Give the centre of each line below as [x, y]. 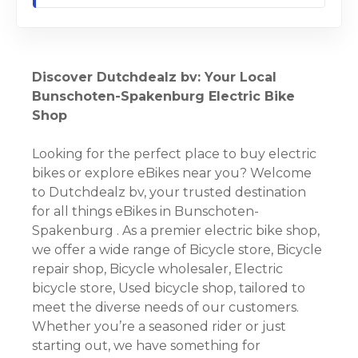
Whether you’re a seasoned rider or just [159, 327]
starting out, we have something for [146, 346]
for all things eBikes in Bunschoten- [145, 212]
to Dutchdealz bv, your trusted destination [169, 193]
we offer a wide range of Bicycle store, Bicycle [177, 250]
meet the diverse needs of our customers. [165, 308]
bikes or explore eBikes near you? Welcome [172, 173]
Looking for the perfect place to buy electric [174, 154]
